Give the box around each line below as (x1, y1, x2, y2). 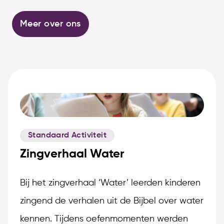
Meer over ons (20, 19, 81, 29)
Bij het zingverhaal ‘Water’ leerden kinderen (20, 178, 200, 188)
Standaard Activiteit (28, 131, 106, 140)
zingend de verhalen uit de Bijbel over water (20, 196, 203, 206)
